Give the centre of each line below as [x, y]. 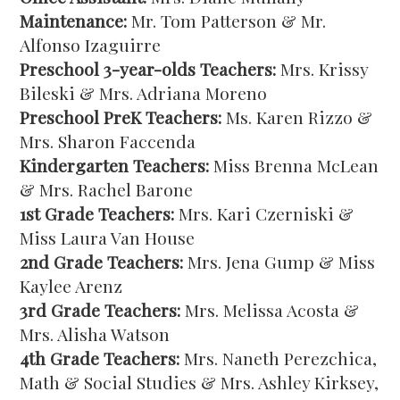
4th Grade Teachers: [100, 358]
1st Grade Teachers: [97, 213]
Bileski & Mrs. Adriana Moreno [144, 93]
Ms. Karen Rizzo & [297, 117]
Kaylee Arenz [71, 286]
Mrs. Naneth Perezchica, [279, 358]
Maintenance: [74, 21]
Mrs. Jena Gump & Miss [279, 262]
